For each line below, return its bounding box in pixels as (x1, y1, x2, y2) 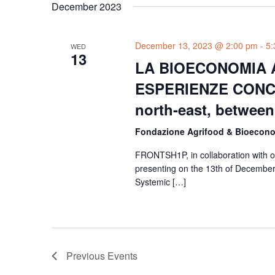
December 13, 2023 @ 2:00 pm (134, 39, 258, 52)
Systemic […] (134, 176, 186, 188)
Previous (66, 249, 107, 263)
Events (107, 249, 137, 263)
